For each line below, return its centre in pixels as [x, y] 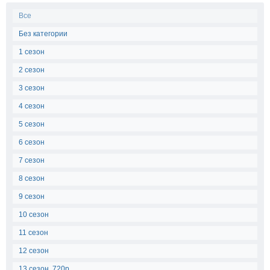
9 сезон [32, 196]
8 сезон [32, 178]
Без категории [43, 34]
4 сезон [32, 106]
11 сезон [33, 233]
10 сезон [34, 215]
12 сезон [34, 251]
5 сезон [32, 124]
